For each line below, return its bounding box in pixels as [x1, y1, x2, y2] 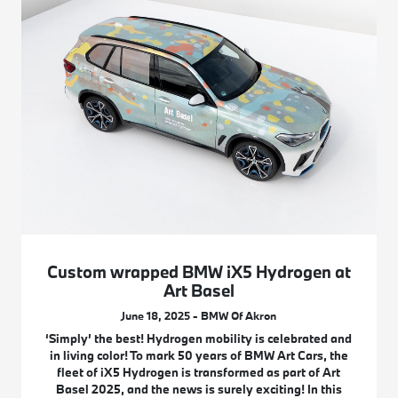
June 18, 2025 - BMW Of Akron [121, 308, 277, 323]
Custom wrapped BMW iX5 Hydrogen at [46, 261, 351, 283]
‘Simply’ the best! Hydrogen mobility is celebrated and [45, 330, 353, 347]
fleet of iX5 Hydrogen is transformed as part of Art [57, 364, 341, 381]
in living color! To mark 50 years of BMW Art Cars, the [49, 347, 348, 364]
